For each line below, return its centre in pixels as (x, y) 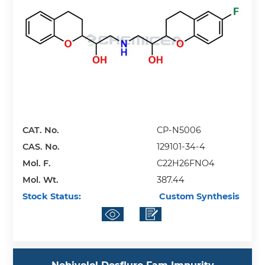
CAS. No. (41, 146)
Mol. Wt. (41, 180)
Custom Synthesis (198, 196)
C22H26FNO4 (186, 163)
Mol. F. (37, 163)
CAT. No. (41, 130)
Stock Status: (52, 196)
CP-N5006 (179, 130)
